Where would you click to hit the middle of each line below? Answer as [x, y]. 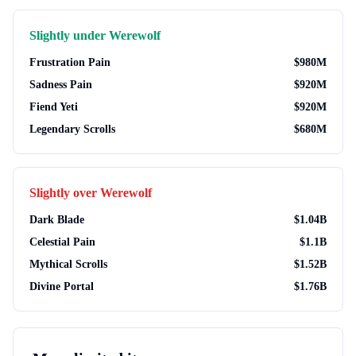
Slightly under [69, 35]
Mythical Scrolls [68, 264]
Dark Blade [57, 220]
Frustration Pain [70, 62]
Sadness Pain [61, 85]
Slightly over [65, 193]
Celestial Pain [62, 242]
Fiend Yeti [54, 107]
